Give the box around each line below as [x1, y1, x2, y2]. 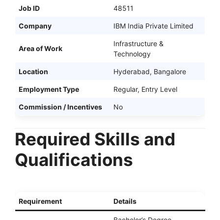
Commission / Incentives [19, 102, 102, 111]
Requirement [19, 196, 62, 205]
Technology [113, 49, 151, 58]
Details [113, 196, 137, 205]
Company [19, 21, 52, 30]
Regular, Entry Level [113, 84, 177, 93]
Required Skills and [15, 128, 175, 149]
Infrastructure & [113, 39, 164, 48]
